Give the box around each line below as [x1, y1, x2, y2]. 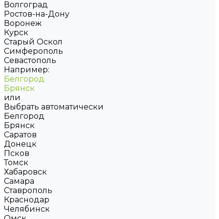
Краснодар [4, 195, 49, 204]
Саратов [4, 130, 37, 139]
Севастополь [4, 56, 56, 65]
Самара [4, 176, 34, 186]
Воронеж [4, 19, 42, 28]
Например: [4, 65, 49, 74]
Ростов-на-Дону [4, 9, 69, 19]
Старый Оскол [4, 37, 63, 46]
